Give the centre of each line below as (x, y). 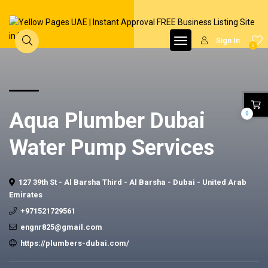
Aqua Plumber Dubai (107, 121)
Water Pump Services (112, 148)
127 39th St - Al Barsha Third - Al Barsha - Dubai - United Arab (133, 182)
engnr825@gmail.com (61, 227)
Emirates (26, 195)
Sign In (228, 40)
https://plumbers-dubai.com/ (75, 243)
